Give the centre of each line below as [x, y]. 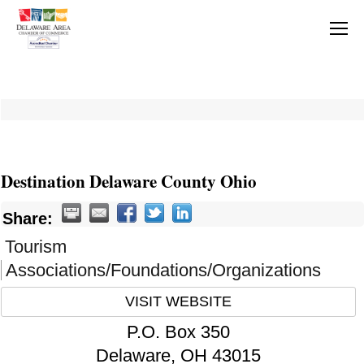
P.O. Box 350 [178, 332]
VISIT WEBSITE [178, 302]
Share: [27, 219]
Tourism [35, 247]
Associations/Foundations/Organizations [163, 271]
